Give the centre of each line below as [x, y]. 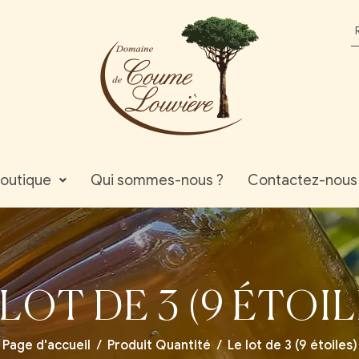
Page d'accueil [46, 345]
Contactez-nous [302, 180]
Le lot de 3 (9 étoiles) [292, 345]
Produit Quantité [159, 345]
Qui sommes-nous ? [157, 180]
